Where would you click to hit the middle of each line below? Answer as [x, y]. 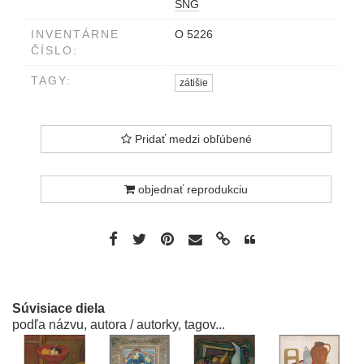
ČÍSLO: [54, 51]
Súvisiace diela [58, 309]
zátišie [194, 82]
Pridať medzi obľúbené [191, 139]
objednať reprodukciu [191, 190]
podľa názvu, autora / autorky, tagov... [119, 325]
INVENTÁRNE [75, 35]
